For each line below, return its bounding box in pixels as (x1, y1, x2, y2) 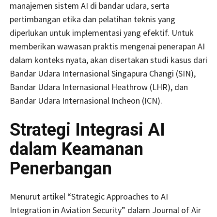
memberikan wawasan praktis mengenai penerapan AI (10, 40, 205, 52)
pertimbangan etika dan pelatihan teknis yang (10, 13, 175, 25)
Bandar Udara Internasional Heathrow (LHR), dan (10, 81, 188, 93)
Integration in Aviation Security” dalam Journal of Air (10, 204, 201, 216)
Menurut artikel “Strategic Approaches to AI (10, 190, 168, 202)
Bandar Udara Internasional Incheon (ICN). (10, 94, 162, 106)
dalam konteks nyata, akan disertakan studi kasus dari (10, 54, 207, 65)
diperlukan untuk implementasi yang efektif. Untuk (10, 27, 194, 38)
